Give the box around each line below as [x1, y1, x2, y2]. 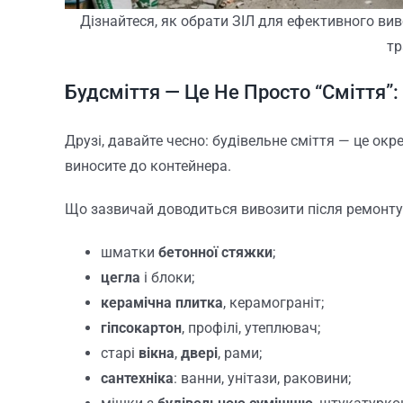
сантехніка [100, 369, 174, 387]
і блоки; [139, 268, 194, 286]
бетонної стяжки [157, 243, 273, 261]
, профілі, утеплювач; [181, 318, 320, 336]
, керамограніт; [222, 293, 324, 311]
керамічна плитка [100, 293, 223, 311]
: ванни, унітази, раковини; [173, 369, 351, 387]
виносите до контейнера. [64, 157, 231, 175]
